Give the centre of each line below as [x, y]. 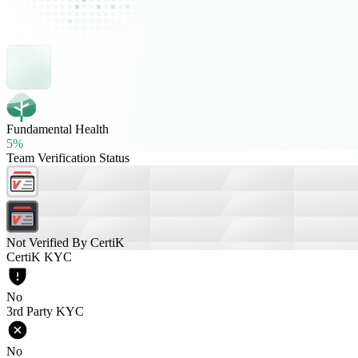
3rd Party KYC [45, 311]
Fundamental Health [58, 129]
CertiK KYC [39, 257]
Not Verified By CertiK [66, 243]
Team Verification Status [68, 158]
